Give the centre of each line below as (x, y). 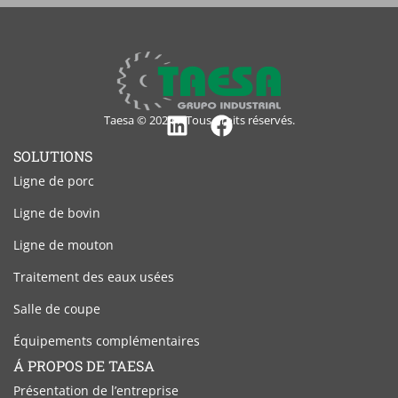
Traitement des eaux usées (94, 277)
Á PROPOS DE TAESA (84, 366)
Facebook (269, 148)
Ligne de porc (54, 181)
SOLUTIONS (53, 156)
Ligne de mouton (64, 245)
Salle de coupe (57, 309)
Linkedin (219, 148)
